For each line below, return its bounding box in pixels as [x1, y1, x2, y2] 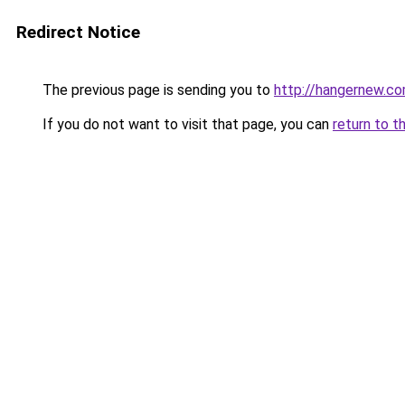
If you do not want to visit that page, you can [39, 116, 333, 133]
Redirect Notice [16, 22, 140, 42]
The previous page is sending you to [39, 81, 274, 99]
